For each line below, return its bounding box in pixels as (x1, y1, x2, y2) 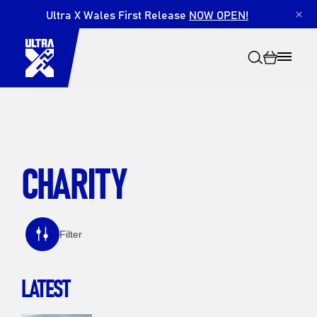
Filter (59, 229, 82, 241)
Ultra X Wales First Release (46, 6, 189, 23)
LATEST (21, 268, 69, 306)
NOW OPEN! (189, 6, 248, 23)
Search (144, 162, 184, 180)
